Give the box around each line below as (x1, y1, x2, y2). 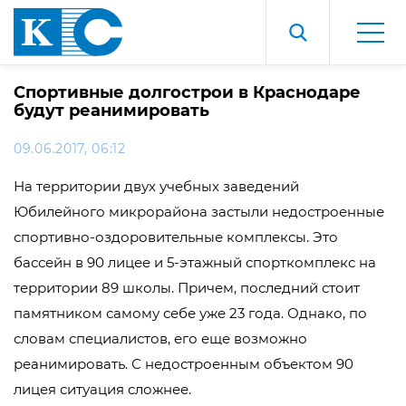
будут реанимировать (14, 101, 209, 121)
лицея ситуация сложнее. (14, 381, 191, 398)
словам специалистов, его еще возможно (14, 330, 307, 347)
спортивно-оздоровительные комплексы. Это (14, 228, 338, 246)
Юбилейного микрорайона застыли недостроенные (14, 203, 384, 220)
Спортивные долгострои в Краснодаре (14, 82, 361, 102)
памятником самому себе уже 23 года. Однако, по (14, 304, 367, 322)
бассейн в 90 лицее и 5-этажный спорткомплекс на (14, 254, 376, 271)
